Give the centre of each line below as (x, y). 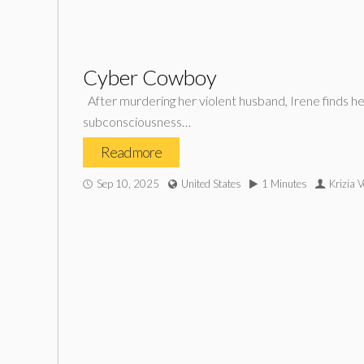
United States (211, 184)
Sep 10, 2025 (128, 184)
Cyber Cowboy (150, 77)
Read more (131, 152)
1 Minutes (284, 184)
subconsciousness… (139, 121)
